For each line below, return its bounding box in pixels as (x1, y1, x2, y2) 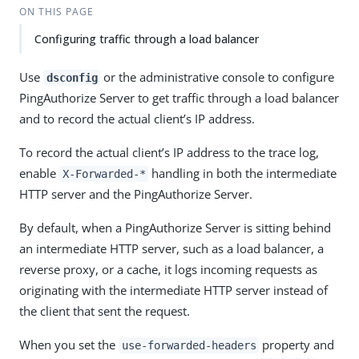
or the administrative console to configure (100, 69, 335, 85)
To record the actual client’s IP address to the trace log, (19, 144, 319, 160)
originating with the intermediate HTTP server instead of (19, 282, 328, 298)
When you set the (19, 337, 119, 353)
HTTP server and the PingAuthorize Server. (19, 186, 252, 202)
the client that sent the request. (19, 303, 190, 319)
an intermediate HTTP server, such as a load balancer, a (19, 240, 324, 256)
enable (19, 165, 59, 181)
